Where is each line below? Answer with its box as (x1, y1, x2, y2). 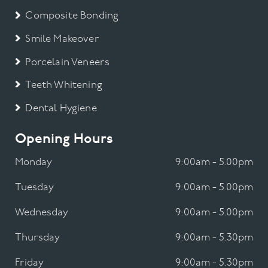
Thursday (15, 232, 60, 243)
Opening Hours (15, 132, 114, 147)
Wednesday (15, 207, 69, 218)
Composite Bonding (25, 11, 119, 22)
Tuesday (15, 182, 54, 193)
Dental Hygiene (25, 103, 97, 114)
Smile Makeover (25, 34, 99, 45)
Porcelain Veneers (25, 57, 110, 68)
